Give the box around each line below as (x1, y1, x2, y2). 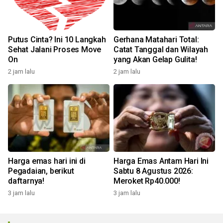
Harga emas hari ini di (8, 156, 86, 166)
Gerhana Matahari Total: (113, 35, 199, 44)
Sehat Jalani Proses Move (8, 45, 102, 54)
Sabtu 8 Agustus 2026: (113, 166, 193, 176)
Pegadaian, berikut (8, 166, 74, 176)
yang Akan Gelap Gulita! (113, 55, 197, 64)
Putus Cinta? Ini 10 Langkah (8, 35, 106, 44)
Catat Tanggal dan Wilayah (113, 45, 208, 54)
